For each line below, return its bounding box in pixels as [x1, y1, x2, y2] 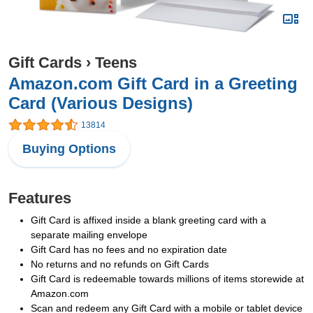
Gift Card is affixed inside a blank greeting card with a [31, 214, 266, 226]
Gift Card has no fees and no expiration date [31, 244, 227, 256]
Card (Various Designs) [8, 94, 193, 112]
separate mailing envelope [31, 229, 147, 241]
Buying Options [22, 142, 116, 156]
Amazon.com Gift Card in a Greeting [8, 74, 298, 93]
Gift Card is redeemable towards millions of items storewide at [31, 273, 304, 285]
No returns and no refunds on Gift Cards [31, 259, 209, 270]
